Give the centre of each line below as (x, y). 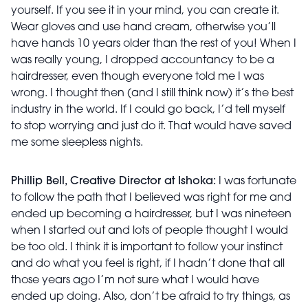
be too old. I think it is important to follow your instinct (147, 248)
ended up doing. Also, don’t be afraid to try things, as (151, 297)
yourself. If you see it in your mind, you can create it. (145, 11)
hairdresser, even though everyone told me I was (137, 77)
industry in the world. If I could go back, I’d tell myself (148, 110)
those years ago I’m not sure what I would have (135, 281)
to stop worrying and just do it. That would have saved (151, 127)
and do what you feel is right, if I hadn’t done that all (148, 264)
